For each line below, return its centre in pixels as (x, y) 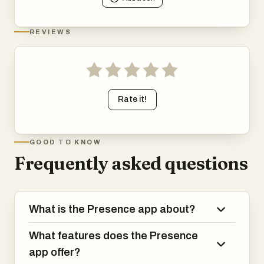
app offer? (55, 252)
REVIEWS (50, 32)
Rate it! (132, 99)
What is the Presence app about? (112, 209)
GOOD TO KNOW (66, 142)
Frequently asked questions (131, 164)
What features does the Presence (113, 236)
